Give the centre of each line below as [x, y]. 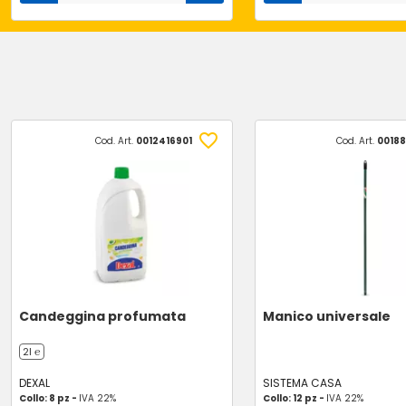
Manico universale [326, 316]
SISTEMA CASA [302, 383]
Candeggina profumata [102, 316]
